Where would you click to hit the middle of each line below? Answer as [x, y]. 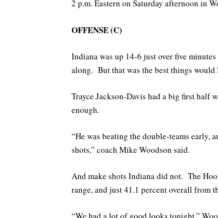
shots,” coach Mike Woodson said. [131, 150]
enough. [85, 109]
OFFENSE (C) [97, 30]
